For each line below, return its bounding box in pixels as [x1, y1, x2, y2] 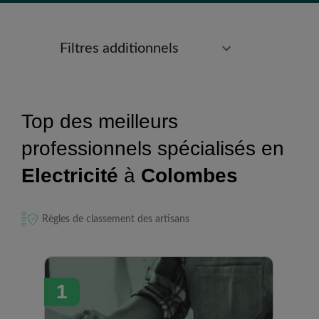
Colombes [141, 164, 238, 187]
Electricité [21, 164, 118, 187]
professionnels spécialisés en [21, 137, 284, 159]
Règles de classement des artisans [42, 214, 189, 224]
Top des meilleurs [21, 110, 178, 132]
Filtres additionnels [60, 41, 179, 56]
